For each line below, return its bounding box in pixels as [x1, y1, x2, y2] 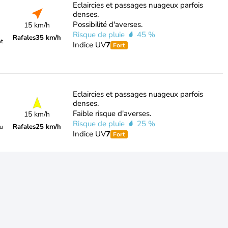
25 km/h [36, 122, 62, 131]
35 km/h [36, 33, 62, 42]
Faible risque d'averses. [72, 108, 151, 119]
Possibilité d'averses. [72, 19, 142, 30]
